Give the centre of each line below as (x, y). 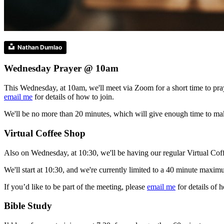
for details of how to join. (73, 97)
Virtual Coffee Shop (45, 133)
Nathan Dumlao (40, 47)
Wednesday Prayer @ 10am (61, 68)
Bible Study (28, 206)
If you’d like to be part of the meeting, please (75, 186)
